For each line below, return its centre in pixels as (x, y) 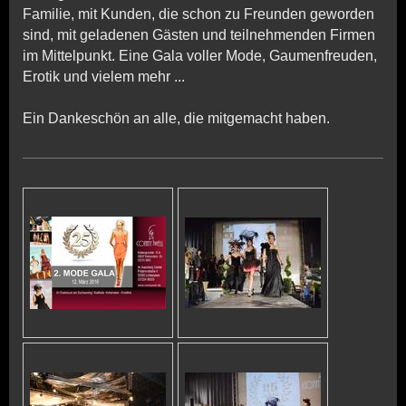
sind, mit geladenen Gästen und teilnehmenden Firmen (199, 34)
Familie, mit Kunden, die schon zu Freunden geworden (198, 14)
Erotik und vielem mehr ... (106, 76)
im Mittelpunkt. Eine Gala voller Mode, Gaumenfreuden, (200, 55)
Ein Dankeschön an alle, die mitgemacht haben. (178, 118)
